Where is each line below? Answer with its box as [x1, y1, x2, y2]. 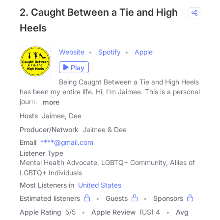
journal [20, 97, 41, 106]
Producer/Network [20, 125, 79, 134]
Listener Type [20, 148, 63, 157]
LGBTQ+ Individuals [20, 168, 82, 177]
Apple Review [91, 207, 136, 216]
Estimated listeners [20, 193, 80, 202]
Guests [106, 193, 128, 202]
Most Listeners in [20, 180, 74, 189]
